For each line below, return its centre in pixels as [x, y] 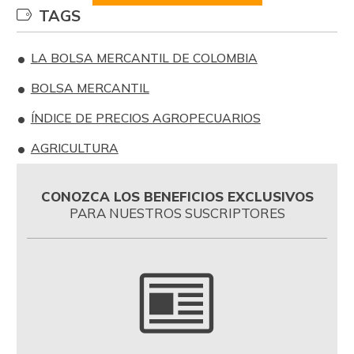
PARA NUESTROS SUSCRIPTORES [177, 213]
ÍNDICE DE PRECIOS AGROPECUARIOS [145, 118]
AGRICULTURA [74, 148]
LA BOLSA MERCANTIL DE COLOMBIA [144, 58]
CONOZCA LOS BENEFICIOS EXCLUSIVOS [177, 197]
